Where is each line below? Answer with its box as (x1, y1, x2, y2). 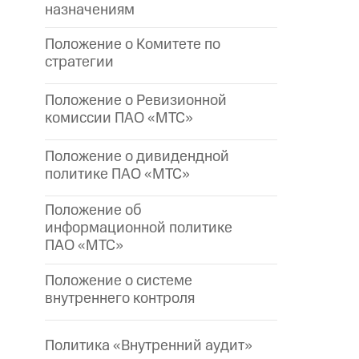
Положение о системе (45, 270, 192, 292)
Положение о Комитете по (45, 34, 220, 56)
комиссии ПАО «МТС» (45, 107, 193, 130)
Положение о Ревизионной (45, 90, 227, 112)
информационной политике (45, 217, 232, 240)
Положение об (45, 200, 142, 222)
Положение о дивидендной (45, 146, 229, 168)
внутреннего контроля (45, 288, 195, 310)
